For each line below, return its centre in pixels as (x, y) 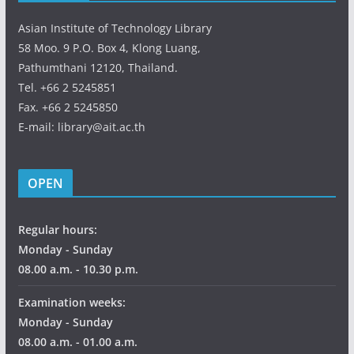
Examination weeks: (72, 302)
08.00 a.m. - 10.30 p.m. (78, 269)
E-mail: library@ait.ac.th (81, 126)
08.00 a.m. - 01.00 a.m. (77, 341)
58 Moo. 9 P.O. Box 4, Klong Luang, (109, 47)
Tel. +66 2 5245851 (67, 87)
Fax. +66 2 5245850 (68, 107)
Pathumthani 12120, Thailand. (98, 67)
